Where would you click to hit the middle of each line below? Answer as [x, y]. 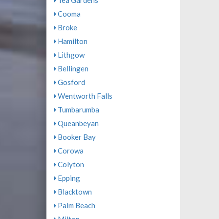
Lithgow [70, 55]
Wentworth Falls [84, 96]
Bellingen [72, 69]
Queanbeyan [77, 123]
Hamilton [72, 41]
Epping [68, 178]
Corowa [70, 151]
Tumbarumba [77, 110]
